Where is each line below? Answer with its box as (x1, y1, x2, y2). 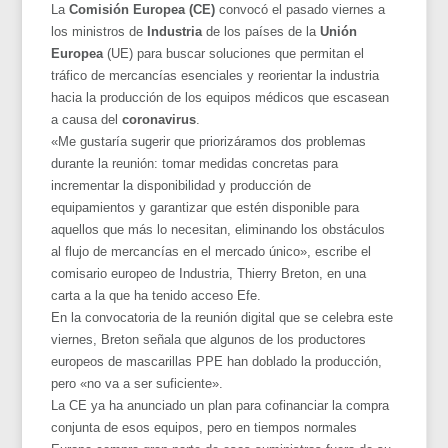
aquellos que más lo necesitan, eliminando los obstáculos (51, 221, 386, 237)
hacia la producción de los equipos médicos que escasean (51, 89, 390, 105)
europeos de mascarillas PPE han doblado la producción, (51, 353, 383, 369)
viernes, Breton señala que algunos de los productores (51, 331, 367, 347)
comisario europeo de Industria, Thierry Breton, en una (51, 265, 367, 281)
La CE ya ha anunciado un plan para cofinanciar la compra (51, 397, 390, 413)
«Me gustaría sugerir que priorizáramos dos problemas (51, 133, 367, 149)
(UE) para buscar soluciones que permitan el (103, 45, 365, 61)
